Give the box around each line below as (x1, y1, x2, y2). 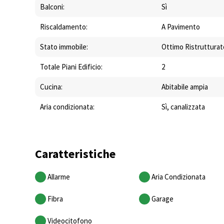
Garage (151, 194, 173, 204)
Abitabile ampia (161, 82, 208, 92)
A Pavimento (161, 22, 200, 32)
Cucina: (40, 82, 62, 92)
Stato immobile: (40, 42, 88, 52)
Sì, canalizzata (161, 102, 205, 112)
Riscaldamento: (40, 22, 87, 32)
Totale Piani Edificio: (40, 62, 102, 72)
